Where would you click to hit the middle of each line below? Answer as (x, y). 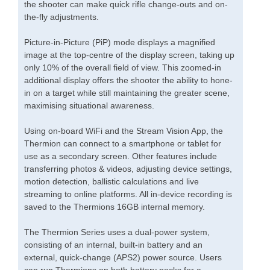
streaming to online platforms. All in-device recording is (128, 194)
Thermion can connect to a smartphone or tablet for (123, 144)
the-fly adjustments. (61, 17)
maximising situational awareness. (89, 106)
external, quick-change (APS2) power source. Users (123, 258)
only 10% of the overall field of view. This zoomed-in (123, 68)
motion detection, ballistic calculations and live (111, 182)
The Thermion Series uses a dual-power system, (117, 232)
